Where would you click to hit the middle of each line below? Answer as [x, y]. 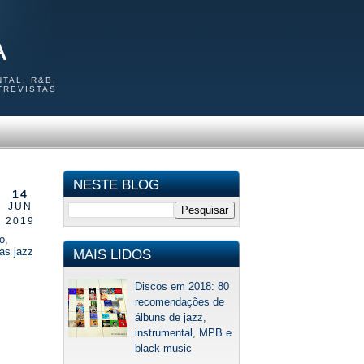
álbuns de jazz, [171, 318]
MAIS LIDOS [112, 255]
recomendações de [180, 302]
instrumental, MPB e [184, 333]
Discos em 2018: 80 [182, 287]
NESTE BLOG [116, 185]
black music [164, 349]
